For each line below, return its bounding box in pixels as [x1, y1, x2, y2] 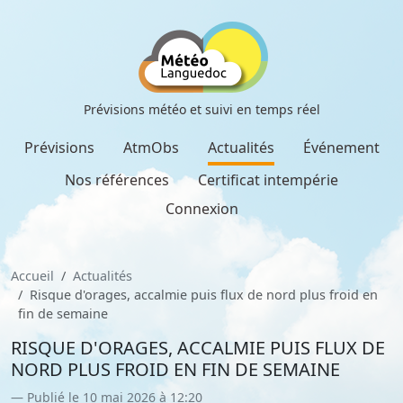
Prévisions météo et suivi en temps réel [83, 101, 320, 118]
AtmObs [122, 138, 179, 157]
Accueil [11, 267, 54, 284]
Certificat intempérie [198, 170, 338, 190]
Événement [302, 138, 380, 157]
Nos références [65, 170, 169, 190]
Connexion [165, 199, 238, 219]
